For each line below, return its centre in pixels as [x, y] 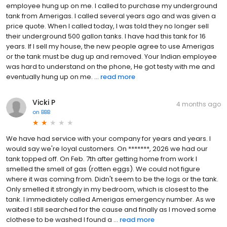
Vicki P [44, 102]
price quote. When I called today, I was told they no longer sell [107, 26]
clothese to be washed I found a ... [62, 219]
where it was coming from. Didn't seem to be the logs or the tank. [112, 179]
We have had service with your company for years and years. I [108, 138]
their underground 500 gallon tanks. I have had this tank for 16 [106, 36]
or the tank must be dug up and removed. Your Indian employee [111, 56]
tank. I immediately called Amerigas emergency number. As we [111, 199]
